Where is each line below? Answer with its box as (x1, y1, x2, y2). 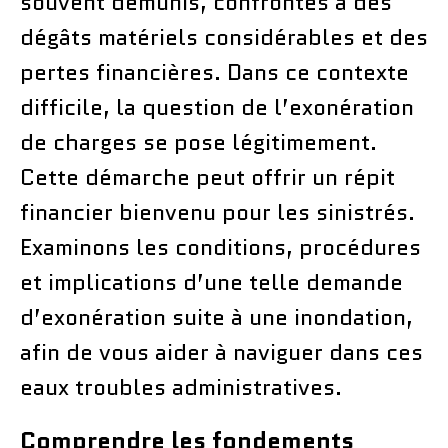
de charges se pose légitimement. (20, 126, 377, 158)
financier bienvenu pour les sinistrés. (20, 196, 415, 228)
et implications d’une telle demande (20, 266, 403, 298)
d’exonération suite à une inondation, (20, 301, 413, 333)
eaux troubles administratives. (20, 371, 342, 403)
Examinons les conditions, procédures (20, 231, 421, 263)
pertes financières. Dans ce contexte (20, 56, 409, 88)
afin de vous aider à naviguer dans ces (20, 336, 423, 368)
